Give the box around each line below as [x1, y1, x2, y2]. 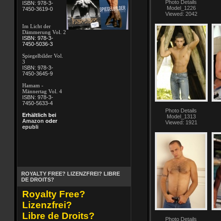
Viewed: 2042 [165, 11, 197, 17]
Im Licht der [22, 23, 51, 29]
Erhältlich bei [22, 112, 56, 118]
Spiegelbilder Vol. [22, 53, 63, 59]
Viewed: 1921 [165, 119, 197, 125]
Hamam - [22, 82, 43, 88]
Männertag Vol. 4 [22, 88, 62, 94]
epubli [22, 124, 38, 130]
